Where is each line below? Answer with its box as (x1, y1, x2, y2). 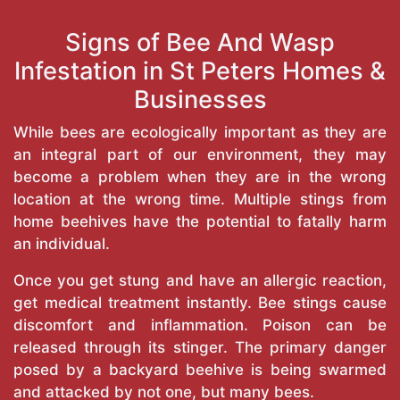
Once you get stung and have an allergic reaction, (13, 271, 387, 290)
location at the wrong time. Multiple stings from (13, 190, 387, 209)
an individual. (13, 235, 110, 254)
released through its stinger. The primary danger (13, 338, 387, 357)
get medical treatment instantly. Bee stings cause (13, 294, 387, 312)
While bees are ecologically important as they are (13, 123, 387, 142)
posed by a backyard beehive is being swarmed (13, 361, 387, 379)
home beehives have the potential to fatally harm (13, 212, 387, 231)
